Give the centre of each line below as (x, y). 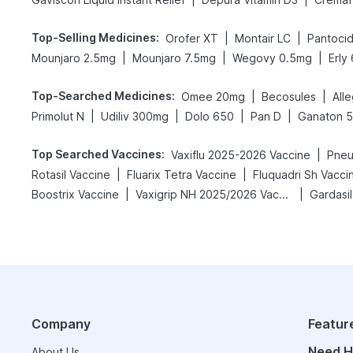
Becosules (289, 97)
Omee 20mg (213, 97)
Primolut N (58, 116)
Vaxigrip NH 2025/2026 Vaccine (284, 194)
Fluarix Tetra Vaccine (182, 175)
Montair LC (263, 38)
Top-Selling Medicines (94, 37)
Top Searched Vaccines (97, 154)
